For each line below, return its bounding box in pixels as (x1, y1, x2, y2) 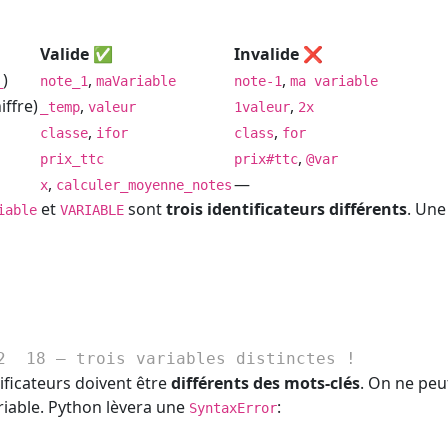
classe (40, 124, 88, 141)
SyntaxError (189, 400, 277, 417)
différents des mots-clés (171, 372, 360, 395)
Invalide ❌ (234, 42, 323, 65)
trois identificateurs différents (166, 197, 407, 220)
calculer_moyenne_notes (56, 176, 232, 193)
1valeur (234, 98, 290, 115)
